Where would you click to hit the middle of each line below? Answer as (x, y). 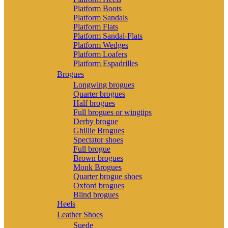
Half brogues (94, 103)
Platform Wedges (101, 45)
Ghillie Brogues (99, 130)
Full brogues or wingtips (112, 112)
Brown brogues (98, 158)
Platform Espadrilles (106, 63)
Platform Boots (97, 8)
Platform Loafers (100, 54)
